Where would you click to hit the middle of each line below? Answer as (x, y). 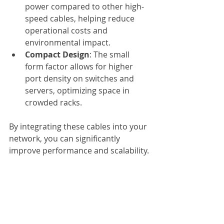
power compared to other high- (84, 6)
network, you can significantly (65, 138)
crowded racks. (53, 102)
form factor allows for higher (80, 66)
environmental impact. (68, 42)
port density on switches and (80, 78)
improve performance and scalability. (79, 150)
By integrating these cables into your (79, 126)
